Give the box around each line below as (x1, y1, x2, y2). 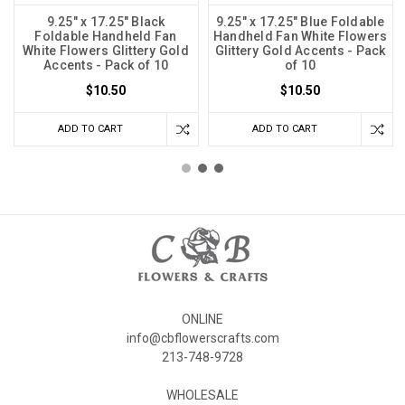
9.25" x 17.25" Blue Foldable (215, 14, 385, 29)
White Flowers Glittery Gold (23, 42, 189, 58)
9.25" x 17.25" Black (46, 14, 165, 29)
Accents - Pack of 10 (43, 57, 169, 72)
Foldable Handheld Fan (34, 28, 177, 43)
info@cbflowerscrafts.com (126, 330, 279, 345)
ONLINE (182, 311, 223, 326)
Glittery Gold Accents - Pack (214, 42, 386, 58)
